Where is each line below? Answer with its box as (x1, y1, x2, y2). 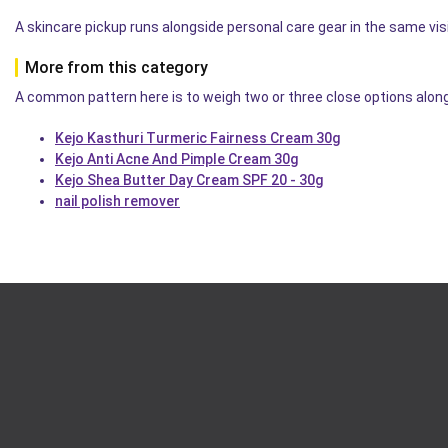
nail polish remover (55, 192, 180, 209)
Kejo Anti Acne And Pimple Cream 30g (55, 150, 298, 167)
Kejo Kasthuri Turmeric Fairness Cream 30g (55, 129, 340, 146)
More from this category (25, 57, 208, 77)
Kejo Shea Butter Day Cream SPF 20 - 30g (55, 171, 323, 188)
